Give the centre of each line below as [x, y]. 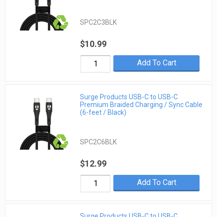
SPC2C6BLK [99, 142]
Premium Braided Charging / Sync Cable [141, 104]
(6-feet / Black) [103, 112]
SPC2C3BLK [99, 23]
